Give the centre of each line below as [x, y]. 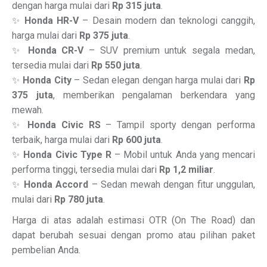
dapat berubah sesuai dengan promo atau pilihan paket [133, 235]
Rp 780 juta [79, 199]
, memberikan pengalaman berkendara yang [154, 95]
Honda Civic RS [64, 125]
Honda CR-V [56, 50]
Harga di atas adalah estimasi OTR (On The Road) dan [133, 220]
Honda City [47, 80]
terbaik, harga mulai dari [62, 140]
